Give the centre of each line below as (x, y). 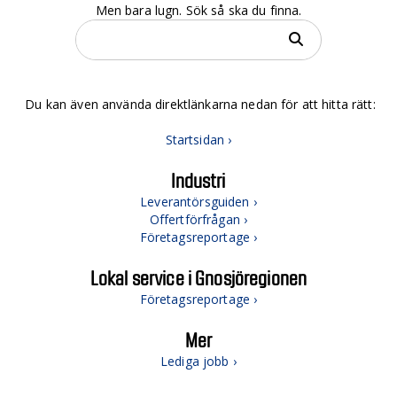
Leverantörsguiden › (198, 202)
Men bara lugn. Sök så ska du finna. (198, 10)
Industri (198, 180)
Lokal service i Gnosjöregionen (198, 277)
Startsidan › (198, 140)
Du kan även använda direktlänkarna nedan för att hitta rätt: (198, 104)
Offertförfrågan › (198, 219)
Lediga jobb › (198, 361)
